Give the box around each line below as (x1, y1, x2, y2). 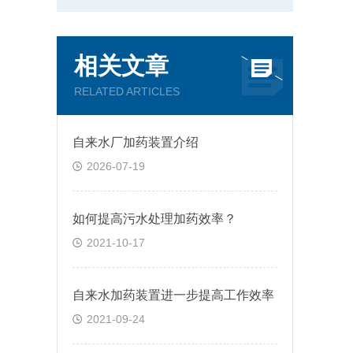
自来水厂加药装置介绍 (72, 136, 199, 149)
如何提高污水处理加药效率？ (72, 212, 236, 225)
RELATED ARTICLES (74, 85, 180, 98)
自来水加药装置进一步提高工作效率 (72, 288, 274, 302)
